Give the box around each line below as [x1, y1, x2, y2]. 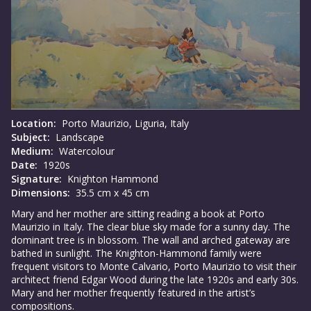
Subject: [11, 131, 50, 144]
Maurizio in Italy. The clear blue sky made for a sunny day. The [11, 220, 290, 234]
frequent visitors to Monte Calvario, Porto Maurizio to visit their [11, 260, 296, 274]
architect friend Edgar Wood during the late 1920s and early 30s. [11, 273, 299, 287]
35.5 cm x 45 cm [73, 186, 149, 200]
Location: [11, 117, 56, 131]
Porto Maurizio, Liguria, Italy [59, 117, 189, 131]
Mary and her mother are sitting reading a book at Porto [11, 207, 264, 221]
